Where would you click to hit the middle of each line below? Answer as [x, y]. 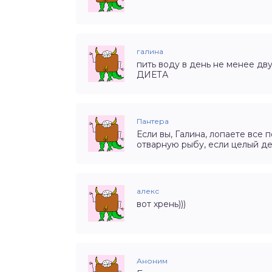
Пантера [153, 121]
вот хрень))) [161, 204]
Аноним [152, 261]
